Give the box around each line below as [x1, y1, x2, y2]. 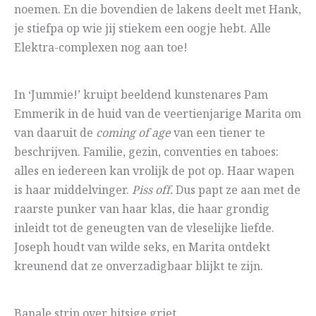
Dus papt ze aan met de [173, 182, 300, 200]
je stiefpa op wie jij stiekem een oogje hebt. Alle [14, 20, 271, 39]
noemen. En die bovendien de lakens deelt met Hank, [14, 1, 301, 20]
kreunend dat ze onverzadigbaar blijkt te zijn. [14, 258, 263, 276]
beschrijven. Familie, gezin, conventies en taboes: [14, 144, 279, 162]
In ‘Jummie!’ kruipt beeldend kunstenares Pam [14, 87, 268, 105]
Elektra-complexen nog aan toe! [14, 39, 188, 58]
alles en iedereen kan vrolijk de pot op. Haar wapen [14, 163, 294, 181]
